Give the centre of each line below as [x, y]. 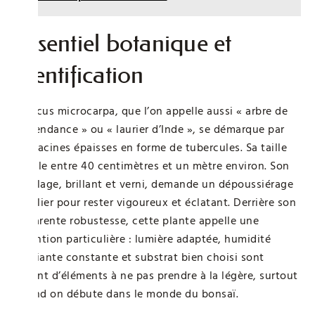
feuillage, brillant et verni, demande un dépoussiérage [154, 184]
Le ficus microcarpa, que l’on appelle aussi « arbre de [151, 111]
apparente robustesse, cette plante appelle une [136, 220]
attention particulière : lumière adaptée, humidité [142, 239]
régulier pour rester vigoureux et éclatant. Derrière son [155, 202]
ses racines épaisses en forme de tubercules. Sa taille [150, 147]
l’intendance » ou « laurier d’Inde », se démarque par [149, 129]
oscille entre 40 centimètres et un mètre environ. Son [152, 166]
